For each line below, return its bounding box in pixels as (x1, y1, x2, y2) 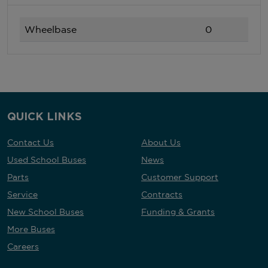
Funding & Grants (141, 207, 215, 216)
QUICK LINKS (7, 110, 82, 122)
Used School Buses (7, 155, 86, 164)
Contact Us (7, 138, 54, 147)
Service (7, 190, 38, 199)
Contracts (141, 190, 182, 199)
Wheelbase (25, 24, 77, 35)
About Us (141, 138, 181, 147)
